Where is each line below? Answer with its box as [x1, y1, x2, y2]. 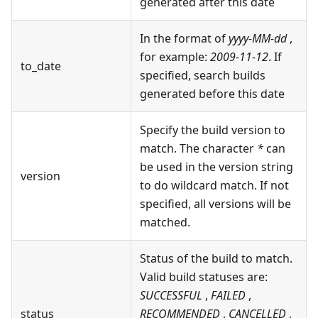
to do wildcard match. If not [140, 177, 289, 194]
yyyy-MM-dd [229, 31, 287, 47]
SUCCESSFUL [140, 287, 202, 304]
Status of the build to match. [140, 251, 292, 267]
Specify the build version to [140, 122, 285, 138]
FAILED [211, 287, 246, 304]
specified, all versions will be [140, 196, 291, 212]
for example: [140, 49, 210, 65]
